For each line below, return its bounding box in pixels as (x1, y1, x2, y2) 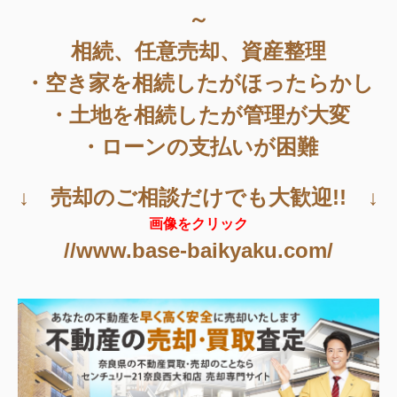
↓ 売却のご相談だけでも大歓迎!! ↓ (19, 184, 378, 209)
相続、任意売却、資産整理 (71, 38, 326, 63)
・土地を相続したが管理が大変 (47, 102, 350, 127)
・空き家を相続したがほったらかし (23, 70, 374, 95)
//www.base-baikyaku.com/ (64, 237, 333, 262)
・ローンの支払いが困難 (79, 134, 318, 159)
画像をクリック (149, 215, 248, 231)
